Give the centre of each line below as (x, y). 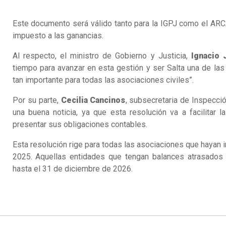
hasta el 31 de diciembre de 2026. (72, 169)
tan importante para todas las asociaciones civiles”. (103, 80)
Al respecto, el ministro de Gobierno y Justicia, (102, 56)
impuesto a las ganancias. (58, 36)
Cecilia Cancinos (93, 100)
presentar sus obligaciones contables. (80, 125)
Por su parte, (37, 100)
